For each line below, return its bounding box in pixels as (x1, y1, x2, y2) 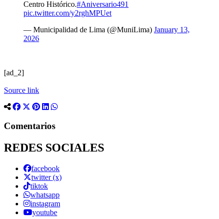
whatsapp (30, 190, 60, 199)
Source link (4, 86, 39, 95)
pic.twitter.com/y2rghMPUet (23, 9, 111, 18)
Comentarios (4, 120, 55, 131)
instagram (30, 199, 60, 208)
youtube (32, 208, 57, 217)
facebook (31, 164, 60, 173)
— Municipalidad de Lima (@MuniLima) (23, 25, 154, 34)
